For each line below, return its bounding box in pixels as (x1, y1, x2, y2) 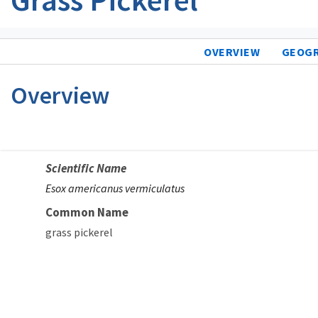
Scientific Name (45, 160, 126, 176)
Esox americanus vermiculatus (45, 180, 185, 195)
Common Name (45, 204, 128, 220)
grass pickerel (45, 224, 113, 239)
